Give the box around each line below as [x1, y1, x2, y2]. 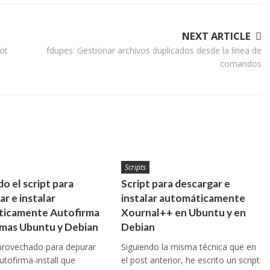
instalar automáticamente [121, 192, 245, 204]
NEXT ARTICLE [182, 29, 251, 43]
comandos [220, 58, 262, 69]
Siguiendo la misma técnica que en [121, 241, 256, 253]
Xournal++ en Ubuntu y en [121, 206, 246, 219]
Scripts [124, 162, 146, 172]
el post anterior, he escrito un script [121, 254, 260, 266]
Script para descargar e [121, 177, 230, 190]
